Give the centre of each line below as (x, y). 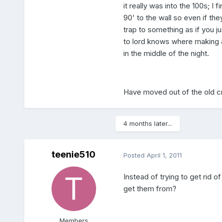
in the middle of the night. (166, 54)
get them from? (150, 189)
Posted (135, 155)
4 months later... (147, 124)
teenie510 (74, 155)
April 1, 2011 (164, 155)
